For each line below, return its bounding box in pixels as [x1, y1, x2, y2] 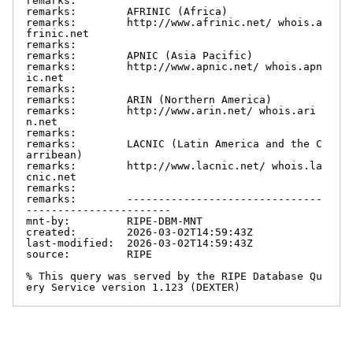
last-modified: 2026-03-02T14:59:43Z [26, 236, 253, 249]
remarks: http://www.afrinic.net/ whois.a [26, 16, 322, 28]
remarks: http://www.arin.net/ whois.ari [26, 104, 316, 117]
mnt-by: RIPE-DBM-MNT [26, 214, 203, 227]
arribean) [26, 148, 83, 161]
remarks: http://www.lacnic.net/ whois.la [26, 159, 322, 172]
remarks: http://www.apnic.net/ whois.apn [26, 60, 322, 72]
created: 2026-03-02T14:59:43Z [26, 225, 253, 238]
